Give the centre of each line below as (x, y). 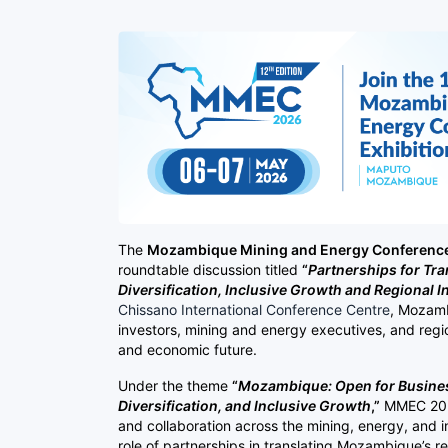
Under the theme (175, 385)
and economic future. (187, 349)
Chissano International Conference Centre (254, 309)
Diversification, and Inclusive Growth (244, 405)
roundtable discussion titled (210, 269)
